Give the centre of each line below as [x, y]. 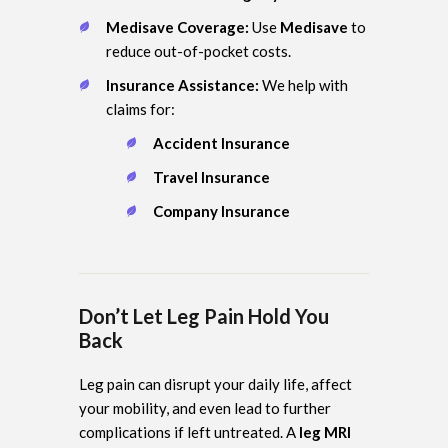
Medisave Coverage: [177, 26]
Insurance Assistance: [182, 84]
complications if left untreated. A [189, 431]
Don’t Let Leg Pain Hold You [204, 315]
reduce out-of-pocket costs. [198, 50]
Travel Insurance [211, 176]
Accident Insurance [221, 142]
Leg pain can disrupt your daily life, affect [215, 383]
